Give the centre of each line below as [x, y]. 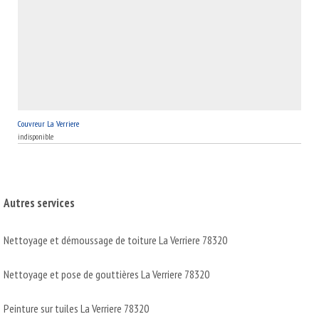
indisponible [36, 136]
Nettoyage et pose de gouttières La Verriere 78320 [106, 274]
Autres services [39, 203]
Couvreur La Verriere [48, 123]
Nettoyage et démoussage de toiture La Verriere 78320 [115, 240]
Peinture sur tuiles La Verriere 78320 [76, 308]
